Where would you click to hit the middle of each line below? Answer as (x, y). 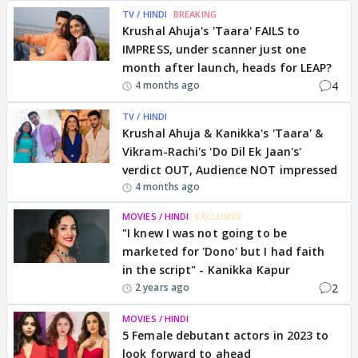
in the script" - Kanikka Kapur (207, 269)
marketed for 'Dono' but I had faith (224, 251)
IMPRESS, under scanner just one (215, 49)
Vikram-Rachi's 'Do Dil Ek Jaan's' (212, 151)
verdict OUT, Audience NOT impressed (230, 169)
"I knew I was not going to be (205, 233)
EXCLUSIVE (219, 216)
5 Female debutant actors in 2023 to (226, 335)
